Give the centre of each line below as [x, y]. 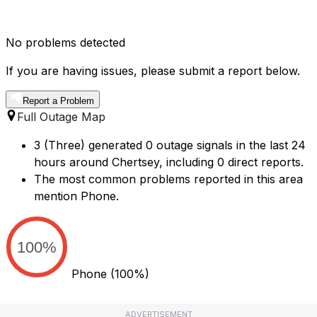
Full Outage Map [61, 117]
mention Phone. [76, 196]
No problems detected [65, 43]
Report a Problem [58, 101]
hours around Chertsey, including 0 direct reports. [169, 162]
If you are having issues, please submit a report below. [153, 71]
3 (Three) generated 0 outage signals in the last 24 [170, 145]
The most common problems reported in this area [168, 179]
